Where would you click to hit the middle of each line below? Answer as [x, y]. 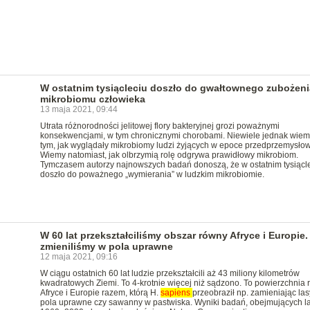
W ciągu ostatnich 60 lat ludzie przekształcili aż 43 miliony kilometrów [170, 273]
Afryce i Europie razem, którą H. [100, 293]
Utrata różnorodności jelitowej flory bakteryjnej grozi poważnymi [159, 126]
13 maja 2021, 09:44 [79, 109]
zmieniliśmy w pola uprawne [106, 246]
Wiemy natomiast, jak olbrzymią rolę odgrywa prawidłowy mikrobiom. [169, 155]
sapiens [176, 293]
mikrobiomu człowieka [92, 99]
